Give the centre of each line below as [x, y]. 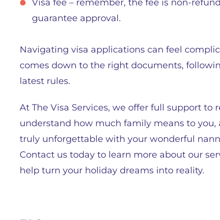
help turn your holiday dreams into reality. [112, 170]
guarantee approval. [76, 18]
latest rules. [45, 81]
